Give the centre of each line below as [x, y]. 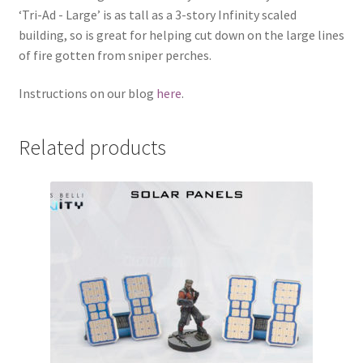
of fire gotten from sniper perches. [115, 55]
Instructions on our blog [87, 94]
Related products [92, 147]
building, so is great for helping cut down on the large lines [181, 34]
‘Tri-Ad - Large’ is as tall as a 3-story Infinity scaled [157, 14]
